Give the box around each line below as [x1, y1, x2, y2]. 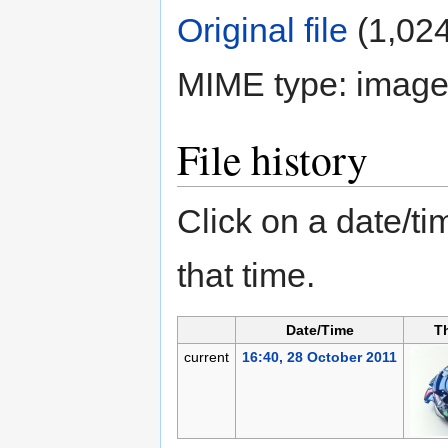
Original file [177, 11, 348, 50]
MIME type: [177, 65, 356, 104]
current [183, 349, 229, 366]
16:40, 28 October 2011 [241, 349, 397, 366]
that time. [177, 256, 315, 295]
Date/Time [285, 322, 354, 339]
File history [177, 131, 368, 188]
